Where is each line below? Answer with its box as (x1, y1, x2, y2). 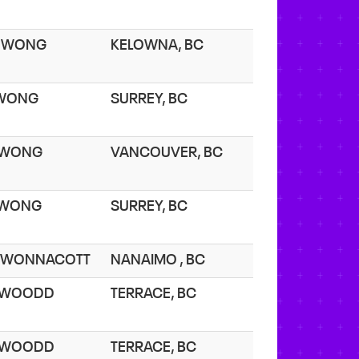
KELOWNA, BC (111, 38, 208, 53)
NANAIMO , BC (111, 252, 210, 268)
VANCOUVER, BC (111, 145, 228, 160)
